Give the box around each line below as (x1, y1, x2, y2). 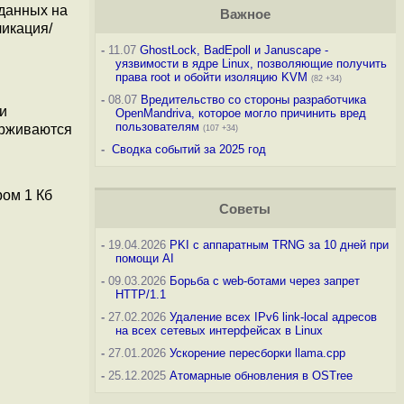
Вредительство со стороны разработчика (140, 93, 366, 106)
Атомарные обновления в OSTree (169, 369, 353, 382)
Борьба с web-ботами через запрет (169, 274, 360, 288)
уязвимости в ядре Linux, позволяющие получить (115, 57, 387, 70)
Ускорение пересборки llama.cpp (169, 346, 345, 360)
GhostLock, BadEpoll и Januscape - (139, 43, 328, 57)
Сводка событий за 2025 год (111, 142, 266, 156)
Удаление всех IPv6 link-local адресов (169, 310, 377, 324)
